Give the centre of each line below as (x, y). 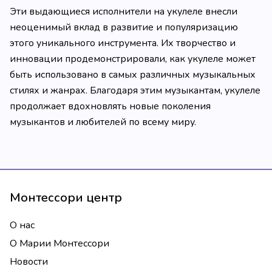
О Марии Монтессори (59, 243)
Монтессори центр (66, 198)
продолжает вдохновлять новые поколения (110, 106)
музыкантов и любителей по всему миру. (103, 122)
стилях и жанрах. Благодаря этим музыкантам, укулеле (135, 90)
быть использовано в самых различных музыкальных (133, 75)
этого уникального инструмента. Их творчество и (123, 43)
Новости (29, 262)
